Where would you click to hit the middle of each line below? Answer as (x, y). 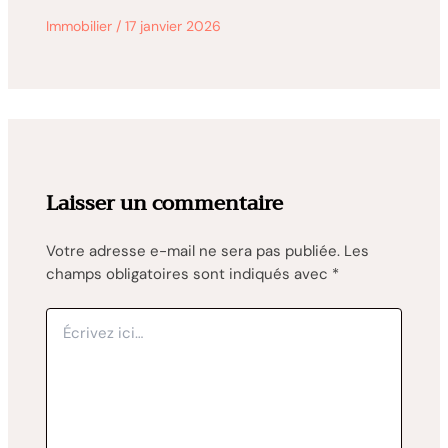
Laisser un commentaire (164, 203)
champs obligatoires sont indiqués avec (188, 273)
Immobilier (78, 25)
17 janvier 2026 (172, 25)
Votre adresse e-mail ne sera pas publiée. (192, 250)
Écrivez (67, 317)
